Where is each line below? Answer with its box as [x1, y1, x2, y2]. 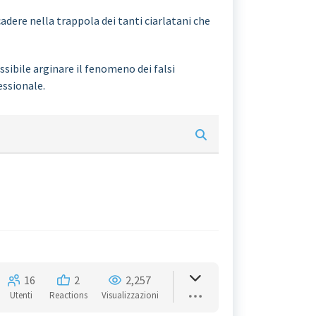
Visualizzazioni [101, 289, 159, 301]
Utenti [10, 289, 32, 301]
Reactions [49, 289, 87, 301]
